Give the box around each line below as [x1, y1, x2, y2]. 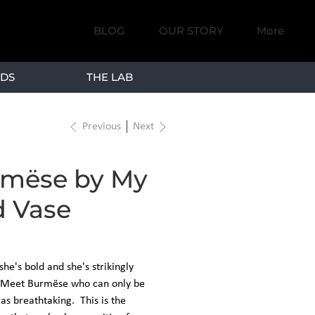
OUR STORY [158, 24, 224, 37]
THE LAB [86, 70, 133, 84]
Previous [82, 121, 121, 133]
